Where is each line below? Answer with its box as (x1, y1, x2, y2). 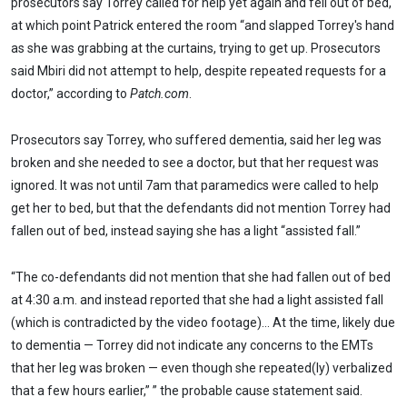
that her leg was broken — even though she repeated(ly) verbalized (11, 360, 392, 375)
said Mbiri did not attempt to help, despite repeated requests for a (11, 64, 386, 79)
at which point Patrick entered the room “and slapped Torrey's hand (11, 18, 394, 34)
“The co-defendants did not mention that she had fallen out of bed (11, 269, 391, 284)
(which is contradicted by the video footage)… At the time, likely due (11, 314, 395, 330)
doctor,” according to (11, 86, 130, 102)
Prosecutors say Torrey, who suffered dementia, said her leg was (11, 132, 382, 147)
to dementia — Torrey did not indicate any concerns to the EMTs (11, 337, 373, 352)
